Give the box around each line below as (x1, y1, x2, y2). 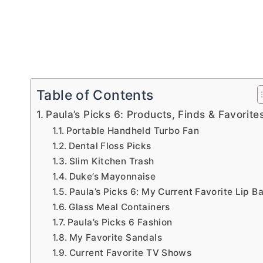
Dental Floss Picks (68, 140, 151, 152)
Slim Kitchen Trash (69, 156, 154, 167)
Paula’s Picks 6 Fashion (67, 217, 173, 228)
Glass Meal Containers (68, 201, 170, 213)
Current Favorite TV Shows (69, 247, 192, 259)
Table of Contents (36, 87, 154, 104)
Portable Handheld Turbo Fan (66, 125, 199, 137)
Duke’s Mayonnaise (69, 171, 156, 183)
